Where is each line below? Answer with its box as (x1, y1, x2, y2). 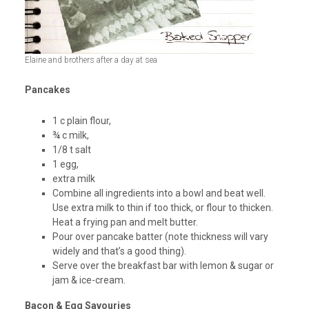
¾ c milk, (52, 130, 89, 141)
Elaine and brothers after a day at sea (24, 55, 157, 66)
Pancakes (24, 84, 70, 96)
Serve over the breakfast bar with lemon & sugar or (52, 260, 274, 272)
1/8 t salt (52, 144, 91, 156)
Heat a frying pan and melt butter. (52, 217, 198, 228)
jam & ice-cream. (52, 275, 126, 286)
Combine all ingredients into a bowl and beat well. (52, 188, 266, 199)
